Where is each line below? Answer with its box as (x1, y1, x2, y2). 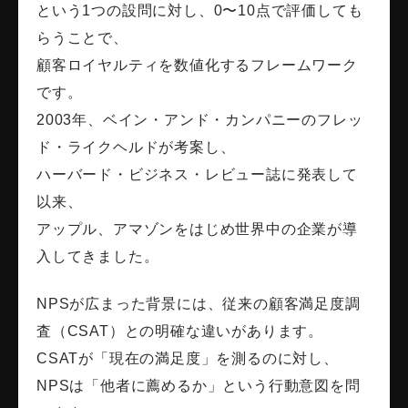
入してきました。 (36, 249, 159, 265)
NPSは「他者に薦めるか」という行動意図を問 (36, 378, 361, 394)
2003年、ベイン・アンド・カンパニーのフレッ (36, 112, 363, 128)
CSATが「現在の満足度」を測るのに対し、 (36, 351, 339, 367)
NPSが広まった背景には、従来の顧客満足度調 (36, 296, 361, 312)
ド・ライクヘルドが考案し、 (36, 139, 236, 156)
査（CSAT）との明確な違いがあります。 (36, 323, 324, 340)
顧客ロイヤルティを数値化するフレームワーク (36, 57, 358, 74)
